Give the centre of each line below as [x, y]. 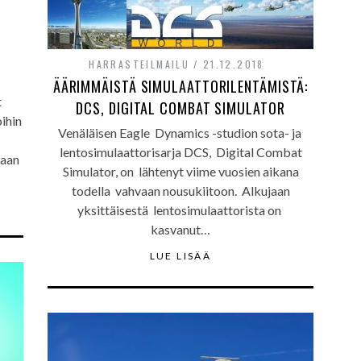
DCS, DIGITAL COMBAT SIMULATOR [180, 108]
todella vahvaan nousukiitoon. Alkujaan [180, 191]
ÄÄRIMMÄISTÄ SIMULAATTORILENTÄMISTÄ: [180, 86]
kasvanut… [180, 229]
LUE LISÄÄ [180, 256]
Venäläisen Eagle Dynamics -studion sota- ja [180, 133]
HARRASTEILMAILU [139, 64]
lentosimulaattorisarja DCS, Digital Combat [180, 152]
